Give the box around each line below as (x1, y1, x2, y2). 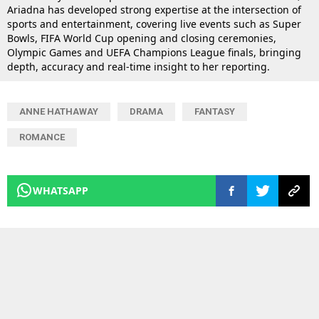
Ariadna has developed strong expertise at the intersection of (7, 3, 301, 17)
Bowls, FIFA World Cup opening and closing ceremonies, (7, 31, 276, 46)
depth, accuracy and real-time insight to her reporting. (7, 60, 270, 74)
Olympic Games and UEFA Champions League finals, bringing (7, 46, 301, 60)
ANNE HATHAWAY (19, 106, 98, 117)
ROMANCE (19, 132, 65, 143)
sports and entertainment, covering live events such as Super (7, 17, 301, 31)
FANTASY (194, 106, 235, 117)
